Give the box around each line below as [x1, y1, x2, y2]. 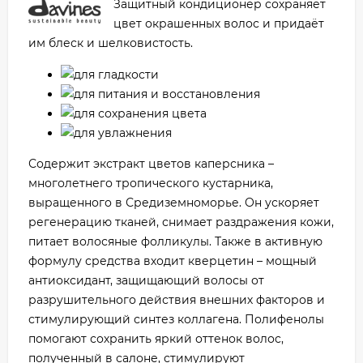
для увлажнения [74, 126, 172, 141]
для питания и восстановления [74, 87, 260, 102]
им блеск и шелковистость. [28, 36, 193, 51]
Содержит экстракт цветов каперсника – [28, 156, 274, 172]
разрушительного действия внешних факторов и [28, 293, 325, 308]
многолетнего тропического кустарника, [28, 176, 273, 191]
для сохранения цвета [74, 106, 207, 122]
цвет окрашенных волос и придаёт [113, 16, 324, 32]
